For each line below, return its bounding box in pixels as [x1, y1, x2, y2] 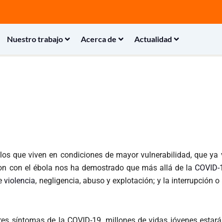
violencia [4, 176, 36, 185]
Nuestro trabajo [6, 34, 63, 44]
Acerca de [80, 34, 116, 44]
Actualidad [134, 34, 172, 44]
